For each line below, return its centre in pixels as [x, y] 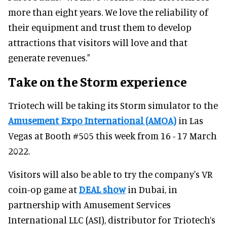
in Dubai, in [152, 190]
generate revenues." [49, 58]
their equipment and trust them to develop [100, 27]
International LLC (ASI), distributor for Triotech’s [112, 220]
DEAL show [102, 190]
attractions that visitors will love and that [98, 43]
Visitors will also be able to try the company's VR [110, 174]
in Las [191, 121]
